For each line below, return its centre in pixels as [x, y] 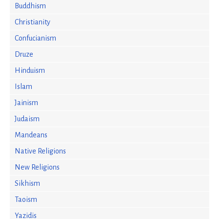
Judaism [27, 119]
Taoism [26, 199]
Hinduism [30, 70]
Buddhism [30, 6]
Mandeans [31, 135]
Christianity [33, 22]
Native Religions [40, 151]
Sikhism [27, 183]
